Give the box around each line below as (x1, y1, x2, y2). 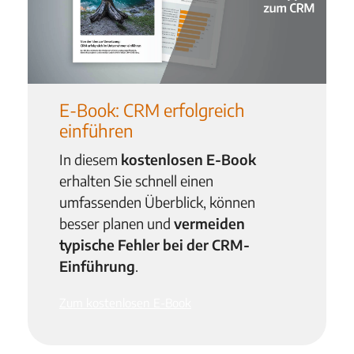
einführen (59, 119, 134, 142)
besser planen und (59, 214, 174, 233)
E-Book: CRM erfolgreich (59, 99, 245, 122)
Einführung (59, 257, 135, 276)
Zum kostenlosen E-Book (59, 296, 191, 311)
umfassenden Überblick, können (59, 193, 255, 212)
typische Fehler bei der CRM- (59, 235, 250, 254)
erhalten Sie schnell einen (59, 171, 213, 190)
